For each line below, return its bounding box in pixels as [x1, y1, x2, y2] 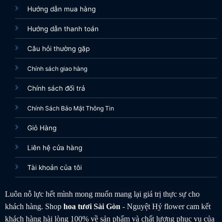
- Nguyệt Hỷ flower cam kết [120, 202, 211, 211]
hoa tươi [63, 202, 92, 211]
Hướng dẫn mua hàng [27, 4, 96, 13]
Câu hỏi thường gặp [27, 44, 90, 53]
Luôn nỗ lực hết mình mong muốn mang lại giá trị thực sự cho [4, 189, 200, 198]
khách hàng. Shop [4, 202, 63, 211]
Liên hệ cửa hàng [27, 143, 82, 152]
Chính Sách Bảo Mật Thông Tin [27, 104, 114, 112]
